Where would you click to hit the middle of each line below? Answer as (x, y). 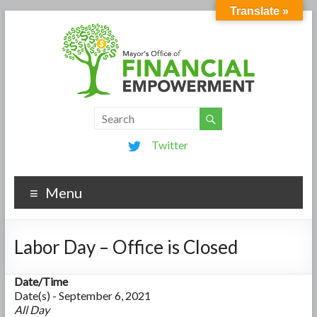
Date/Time (41, 281)
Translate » (259, 11)
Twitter (170, 144)
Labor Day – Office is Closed (126, 247)
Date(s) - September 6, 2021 (82, 295)
